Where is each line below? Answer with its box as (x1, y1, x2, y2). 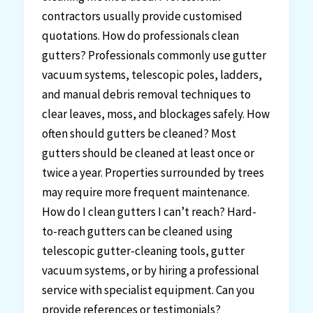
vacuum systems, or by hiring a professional (41, 262, 259, 278)
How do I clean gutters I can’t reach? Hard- (41, 203, 256, 219)
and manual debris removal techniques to (41, 86, 251, 102)
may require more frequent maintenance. (41, 184, 254, 200)
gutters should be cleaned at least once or (41, 145, 254, 161)
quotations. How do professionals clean (41, 27, 239, 43)
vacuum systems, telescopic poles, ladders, (41, 66, 262, 82)
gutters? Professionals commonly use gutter (41, 47, 266, 63)
